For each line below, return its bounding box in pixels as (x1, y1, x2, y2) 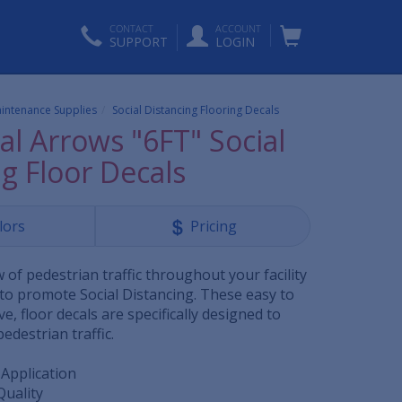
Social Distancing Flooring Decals (112, 101, 280, 118)
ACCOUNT (215, 22, 261, 35)
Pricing (189, 215, 237, 236)
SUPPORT (109, 33, 168, 50)
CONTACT (109, 22, 153, 35)
